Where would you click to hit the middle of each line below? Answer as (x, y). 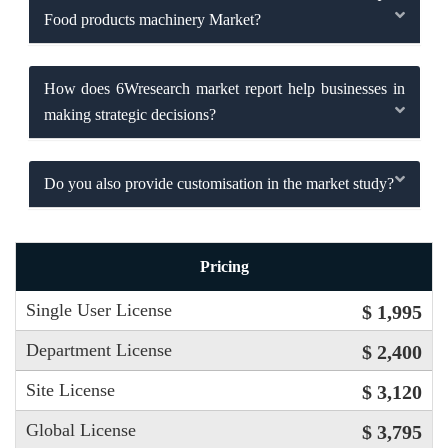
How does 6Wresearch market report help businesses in (224, 89)
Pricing (224, 266)
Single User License (99, 309)
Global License (81, 429)
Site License (70, 389)
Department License (99, 349)
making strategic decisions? (129, 115)
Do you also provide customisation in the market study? (218, 184)
